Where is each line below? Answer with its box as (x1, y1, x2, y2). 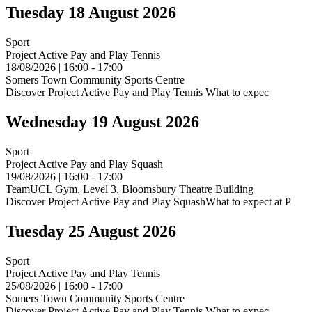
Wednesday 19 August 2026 (6, 113, 199, 132)
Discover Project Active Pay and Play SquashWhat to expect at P (6, 196, 291, 208)
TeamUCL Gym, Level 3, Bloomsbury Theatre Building (6, 183, 253, 196)
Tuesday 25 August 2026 (6, 222, 176, 241)
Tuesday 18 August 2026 (6, 3, 176, 22)
